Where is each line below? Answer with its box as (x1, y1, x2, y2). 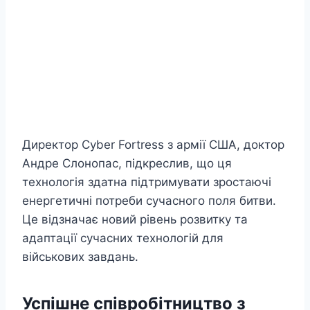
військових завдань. (22, 250, 138, 264)
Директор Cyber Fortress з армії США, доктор (22, 138, 284, 152)
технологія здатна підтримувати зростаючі (22, 175, 271, 190)
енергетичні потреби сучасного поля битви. (22, 194, 276, 208)
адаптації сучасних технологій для (22, 231, 224, 246)
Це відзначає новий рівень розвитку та (22, 212, 248, 227)
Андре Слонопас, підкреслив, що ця (22, 156, 232, 171)
